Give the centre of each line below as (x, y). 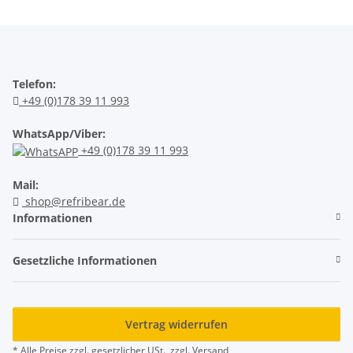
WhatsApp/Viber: (59, 133)
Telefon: (34, 84)
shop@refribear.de (74, 201)
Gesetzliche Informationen (85, 260)
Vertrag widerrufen (176, 324)
